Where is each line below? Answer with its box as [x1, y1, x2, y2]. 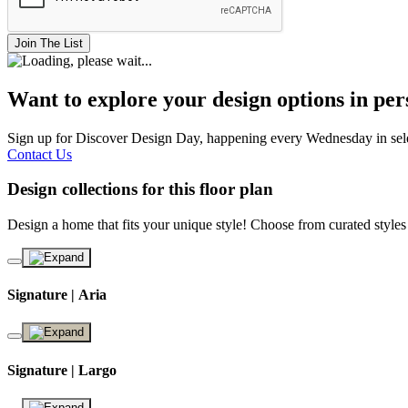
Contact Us [7, 146, 72, 162]
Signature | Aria [7, 287, 107, 303]
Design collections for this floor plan [7, 179, 273, 199]
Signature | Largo [7, 362, 117, 378]
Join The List [15, 36, 83, 50]
